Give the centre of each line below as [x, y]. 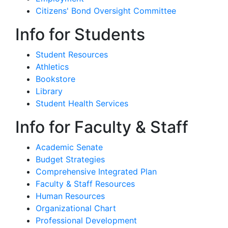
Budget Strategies [70, 160]
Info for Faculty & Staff [102, 127]
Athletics [52, 67]
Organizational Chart [76, 208]
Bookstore [55, 79]
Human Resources [70, 196]
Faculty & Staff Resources [85, 184]
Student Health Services [82, 104]
